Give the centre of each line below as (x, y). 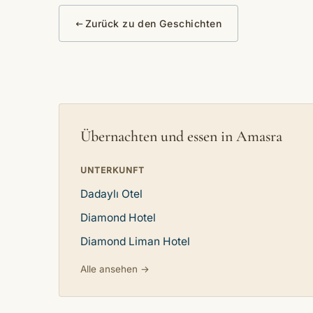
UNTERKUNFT (112, 170)
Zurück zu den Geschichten (153, 24)
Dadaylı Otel (111, 194)
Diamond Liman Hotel (135, 241)
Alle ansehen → (115, 269)
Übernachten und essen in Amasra (181, 136)
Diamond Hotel (118, 218)
